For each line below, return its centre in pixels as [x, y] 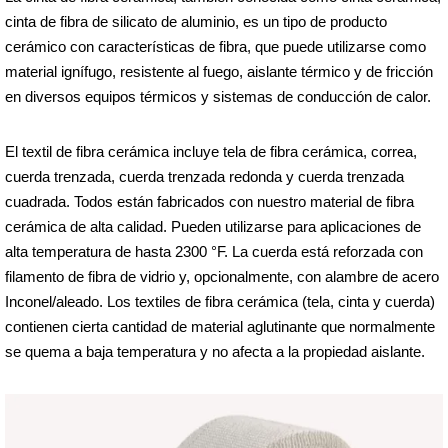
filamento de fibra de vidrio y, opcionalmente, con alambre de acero [222, 276]
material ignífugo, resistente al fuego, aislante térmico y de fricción [219, 71]
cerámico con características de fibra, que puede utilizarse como [215, 46]
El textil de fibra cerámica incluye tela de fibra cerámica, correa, [211, 151]
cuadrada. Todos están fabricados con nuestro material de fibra [209, 201]
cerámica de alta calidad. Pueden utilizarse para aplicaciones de [213, 226]
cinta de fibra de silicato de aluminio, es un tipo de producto [196, 21]
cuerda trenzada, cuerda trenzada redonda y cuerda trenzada [204, 176]
